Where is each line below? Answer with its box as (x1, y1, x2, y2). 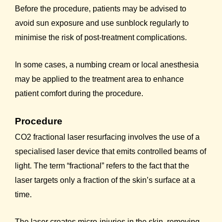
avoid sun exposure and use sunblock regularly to (15, 18, 189, 27)
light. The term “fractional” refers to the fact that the (15, 162, 189, 170)
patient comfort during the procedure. (15, 89, 143, 98)
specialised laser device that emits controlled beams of (15, 147, 206, 156)
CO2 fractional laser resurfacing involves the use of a (15, 133, 200, 142)
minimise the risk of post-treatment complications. (15, 33, 187, 42)
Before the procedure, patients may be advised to (15, 4, 186, 13)
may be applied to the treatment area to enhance (15, 74, 184, 83)
